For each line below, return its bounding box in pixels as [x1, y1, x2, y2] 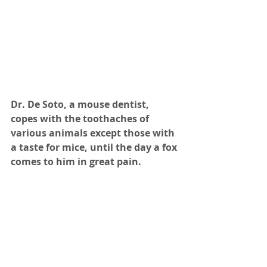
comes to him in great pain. [11, 154, 141, 168]
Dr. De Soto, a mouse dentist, [11, 97, 151, 111]
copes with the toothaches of [11, 111, 151, 125]
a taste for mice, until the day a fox [11, 140, 179, 154]
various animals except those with [11, 126, 177, 139]
